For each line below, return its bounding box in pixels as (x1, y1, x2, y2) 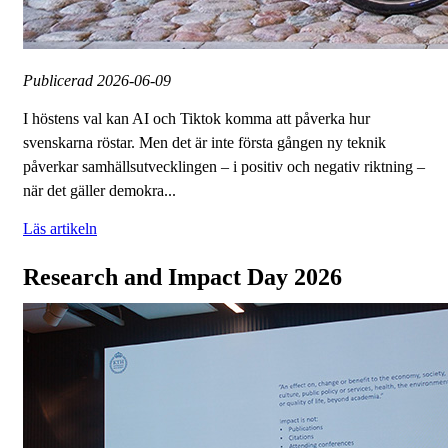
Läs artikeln (23, 220, 97, 238)
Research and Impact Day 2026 (23, 264, 342, 291)
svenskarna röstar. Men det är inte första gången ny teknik (23, 134, 386, 152)
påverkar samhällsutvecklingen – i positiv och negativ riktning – (23, 158, 425, 176)
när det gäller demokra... (23, 182, 176, 200)
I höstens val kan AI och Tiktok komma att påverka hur (23, 110, 370, 128)
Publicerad (23, 72, 97, 90)
